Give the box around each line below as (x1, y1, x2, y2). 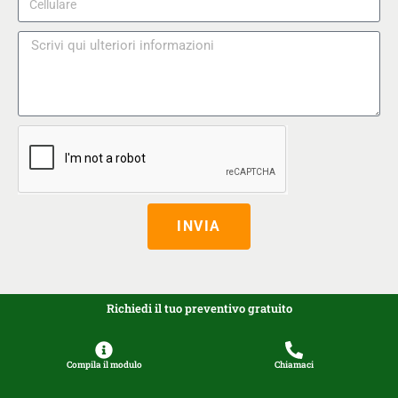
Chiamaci (275, 359, 314, 371)
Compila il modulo (66, 359, 142, 371)
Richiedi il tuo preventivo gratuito (106, 300, 292, 317)
